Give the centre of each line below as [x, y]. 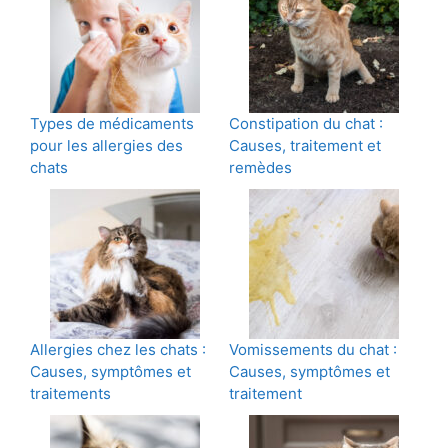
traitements [70, 394]
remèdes [260, 168]
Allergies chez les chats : [118, 350]
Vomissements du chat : [313, 350]
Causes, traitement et [305, 146]
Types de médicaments [112, 124]
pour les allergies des [106, 146]
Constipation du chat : [306, 124]
